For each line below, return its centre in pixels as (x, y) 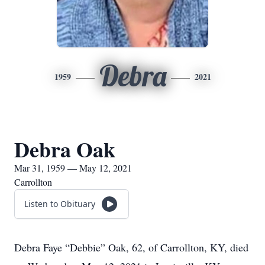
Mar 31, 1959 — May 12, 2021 (73, 168)
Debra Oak (65, 149)
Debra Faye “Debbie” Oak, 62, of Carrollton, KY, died (131, 247)
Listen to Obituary (60, 204)
